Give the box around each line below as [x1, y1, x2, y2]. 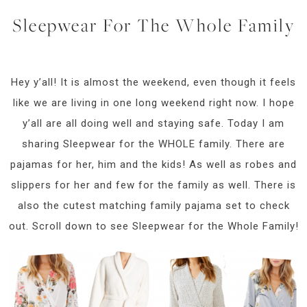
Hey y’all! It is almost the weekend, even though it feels [11, 75, 296, 88]
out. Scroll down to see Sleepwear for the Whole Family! [8, 219, 299, 232]
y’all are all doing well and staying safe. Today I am [23, 116, 284, 130]
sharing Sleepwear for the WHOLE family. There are [22, 137, 285, 150]
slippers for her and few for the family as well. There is [11, 178, 296, 191]
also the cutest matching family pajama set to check [17, 199, 290, 212]
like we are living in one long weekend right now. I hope [12, 96, 295, 109]
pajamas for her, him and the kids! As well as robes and [10, 158, 297, 171]
